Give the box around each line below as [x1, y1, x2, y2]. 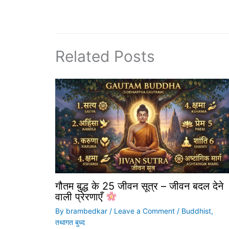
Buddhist [181, 207, 211, 216]
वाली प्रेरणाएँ [55, 191, 106, 203]
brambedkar [66, 207, 109, 216]
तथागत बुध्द [55, 218, 85, 227]
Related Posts [55, 47, 155, 66]
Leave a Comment [114, 207, 175, 216]
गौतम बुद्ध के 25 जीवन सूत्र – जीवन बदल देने [55, 180, 223, 193]
